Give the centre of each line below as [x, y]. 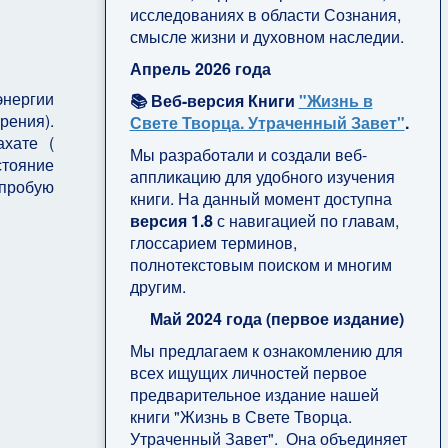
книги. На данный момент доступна [260, 198]
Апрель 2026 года [200, 68]
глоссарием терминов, [213, 242]
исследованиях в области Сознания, [265, 14]
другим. [157, 286]
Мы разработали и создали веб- [248, 154]
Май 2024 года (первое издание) [276, 318]
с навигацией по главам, [305, 220]
